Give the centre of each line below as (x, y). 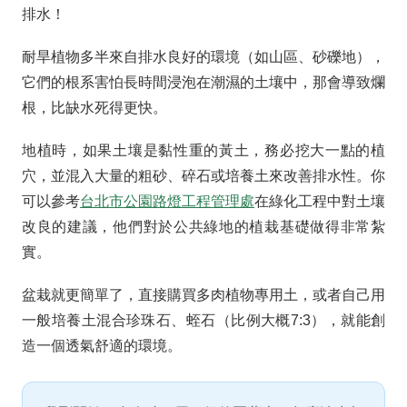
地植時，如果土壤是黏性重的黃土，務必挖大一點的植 (203, 151)
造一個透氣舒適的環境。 (102, 346)
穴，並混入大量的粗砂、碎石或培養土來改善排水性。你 (203, 176)
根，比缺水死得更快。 (94, 108)
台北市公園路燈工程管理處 (167, 202)
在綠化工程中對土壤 (320, 202)
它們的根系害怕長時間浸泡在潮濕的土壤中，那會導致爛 (203, 82)
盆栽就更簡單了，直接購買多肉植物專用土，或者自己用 (203, 295)
